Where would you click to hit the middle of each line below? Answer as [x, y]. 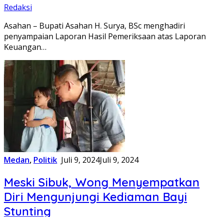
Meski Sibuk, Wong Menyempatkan [102, 182]
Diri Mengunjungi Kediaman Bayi [95, 197]
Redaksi [18, 8]
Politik [45, 160]
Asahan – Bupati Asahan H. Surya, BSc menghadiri [94, 26]
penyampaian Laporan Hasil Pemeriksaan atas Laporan [105, 37]
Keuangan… [25, 47]
